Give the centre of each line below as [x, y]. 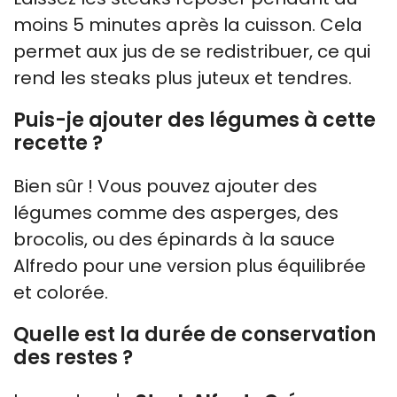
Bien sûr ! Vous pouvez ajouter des [165, 186]
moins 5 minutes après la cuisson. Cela [188, 24]
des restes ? [73, 357]
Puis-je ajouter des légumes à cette [195, 120]
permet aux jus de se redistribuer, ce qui [192, 51]
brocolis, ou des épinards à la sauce [174, 239]
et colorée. [61, 292]
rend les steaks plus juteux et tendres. [183, 78]
